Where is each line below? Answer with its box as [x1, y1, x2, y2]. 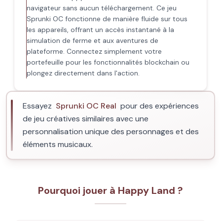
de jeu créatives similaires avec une [23, 113, 148, 124]
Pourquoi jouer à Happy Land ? [38, 184, 183, 197]
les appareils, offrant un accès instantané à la [26, 25, 174, 34]
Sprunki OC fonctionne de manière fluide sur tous [26, 14, 187, 23]
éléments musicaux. [23, 139, 93, 149]
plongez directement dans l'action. [26, 69, 140, 77]
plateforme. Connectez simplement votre [26, 47, 162, 56]
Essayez [23, 101, 54, 111]
